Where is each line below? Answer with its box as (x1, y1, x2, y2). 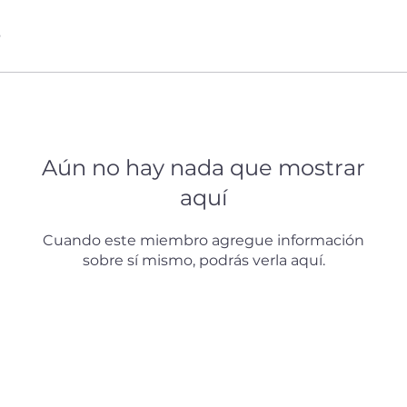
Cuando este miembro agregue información (43, 232, 364, 249)
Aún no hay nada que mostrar (42, 154, 365, 181)
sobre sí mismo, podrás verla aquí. (82, 252, 325, 269)
